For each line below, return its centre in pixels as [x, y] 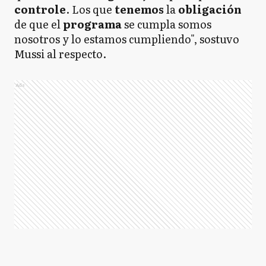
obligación [210, 9]
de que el [39, 24]
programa [92, 24]
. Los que [90, 9]
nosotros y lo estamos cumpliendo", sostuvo [127, 39]
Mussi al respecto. [60, 54]
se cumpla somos [167, 24]
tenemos [140, 9]
